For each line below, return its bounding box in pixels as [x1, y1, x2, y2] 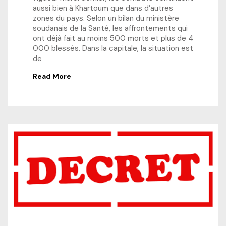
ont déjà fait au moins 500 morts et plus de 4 [33, 33, 193, 44]
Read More [33, 72, 71, 81]
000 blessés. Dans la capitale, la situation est [33, 43, 193, 54]
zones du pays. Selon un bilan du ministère [33, 13, 179, 24]
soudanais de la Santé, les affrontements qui [33, 23, 188, 34]
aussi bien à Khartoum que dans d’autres [33, 3, 173, 14]
